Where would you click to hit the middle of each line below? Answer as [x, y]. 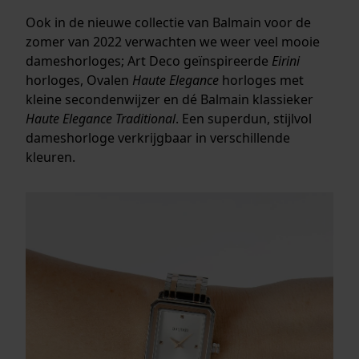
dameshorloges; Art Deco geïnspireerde [149, 61]
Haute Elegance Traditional [101, 118]
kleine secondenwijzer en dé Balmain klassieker [169, 99]
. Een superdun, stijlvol [244, 118]
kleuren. [50, 157]
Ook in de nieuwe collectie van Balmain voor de [168, 22]
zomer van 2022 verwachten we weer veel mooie [173, 41]
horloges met [261, 80]
